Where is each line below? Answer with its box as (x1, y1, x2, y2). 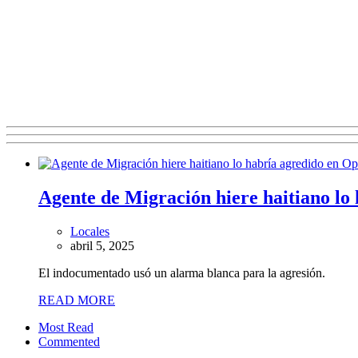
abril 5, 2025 (70, 238, 134, 253)
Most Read (38, 320, 93, 334)
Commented (38, 334, 100, 348)
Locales (70, 224, 109, 238)
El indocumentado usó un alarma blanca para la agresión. (38, 265, 325, 280)
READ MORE (38, 292, 115, 307)
